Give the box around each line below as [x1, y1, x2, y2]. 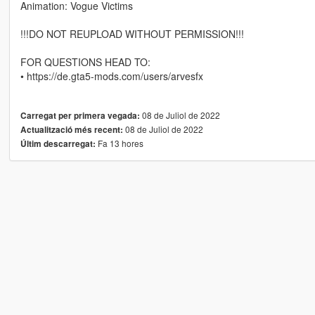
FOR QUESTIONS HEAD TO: [20, 54, 150, 69]
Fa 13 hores [95, 136, 143, 149]
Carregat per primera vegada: [20, 109, 140, 122]
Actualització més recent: [20, 123, 123, 136]
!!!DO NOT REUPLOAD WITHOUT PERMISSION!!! [20, 26, 244, 41]
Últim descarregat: [20, 137, 96, 150]
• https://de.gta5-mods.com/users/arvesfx [20, 68, 203, 83]
